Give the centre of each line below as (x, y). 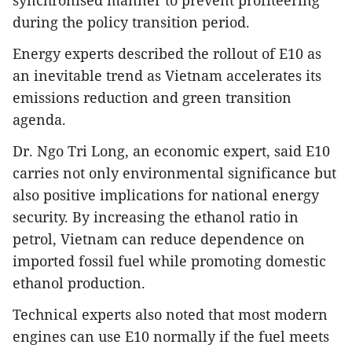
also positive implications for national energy (166, 194)
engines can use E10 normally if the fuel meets (171, 336)
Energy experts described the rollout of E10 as (167, 53)
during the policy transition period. (131, 22)
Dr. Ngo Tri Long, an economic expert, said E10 (171, 150)
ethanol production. (79, 282)
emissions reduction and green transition (152, 97)
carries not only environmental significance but (174, 172)
